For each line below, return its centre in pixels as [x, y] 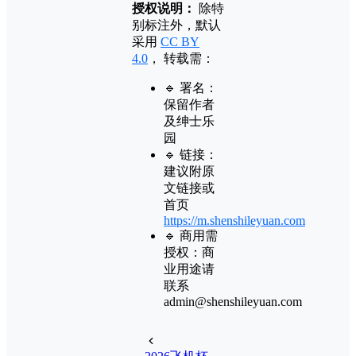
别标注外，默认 [176, 25]
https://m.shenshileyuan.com [234, 221]
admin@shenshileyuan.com [233, 302]
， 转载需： [181, 59]
